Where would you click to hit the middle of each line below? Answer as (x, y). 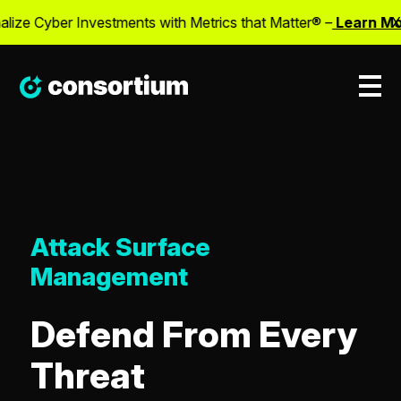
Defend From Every (193, 334)
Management (109, 277)
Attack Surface (120, 247)
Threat (87, 375)
